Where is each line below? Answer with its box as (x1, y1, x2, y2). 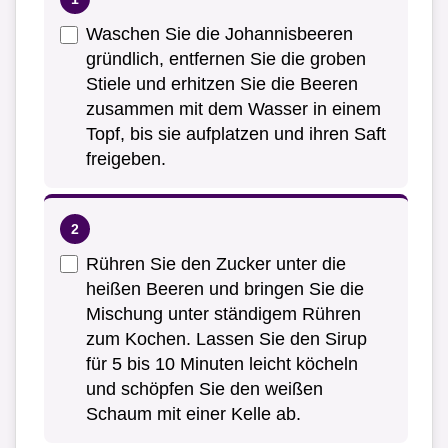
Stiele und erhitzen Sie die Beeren (86, 74, 358, 95)
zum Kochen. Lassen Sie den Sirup (86, 329, 367, 350)
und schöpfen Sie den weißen (86, 379, 323, 400)
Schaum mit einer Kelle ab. (86, 404, 301, 425)
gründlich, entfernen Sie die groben (86, 49, 366, 70)
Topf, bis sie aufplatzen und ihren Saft (86, 124, 386, 145)
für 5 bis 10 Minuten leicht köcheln (86, 354, 358, 375)
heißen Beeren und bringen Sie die (86, 279, 364, 300)
